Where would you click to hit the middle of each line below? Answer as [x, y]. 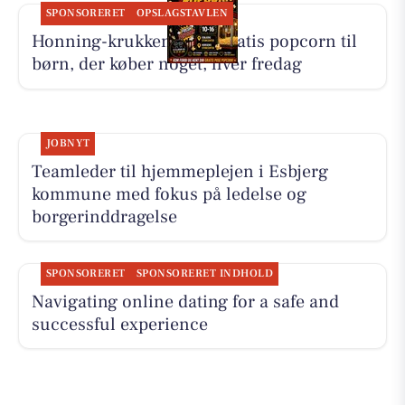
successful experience [119, 324]
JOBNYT [68, 143]
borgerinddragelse [104, 217]
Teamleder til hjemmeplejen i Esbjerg [179, 171]
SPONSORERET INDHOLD [204, 273]
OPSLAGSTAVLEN [182, 14]
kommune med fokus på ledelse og [169, 194]
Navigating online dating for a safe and [185, 301]
